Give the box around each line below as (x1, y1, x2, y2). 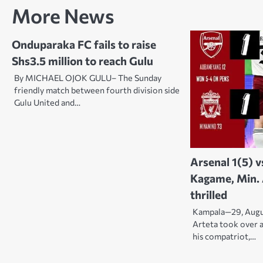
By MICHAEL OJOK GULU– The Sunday (14, 73, 161, 83)
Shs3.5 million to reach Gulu (12, 54, 153, 68)
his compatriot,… (193, 231, 257, 242)
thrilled (190, 188, 228, 202)
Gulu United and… (14, 97, 80, 108)
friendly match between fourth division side (14, 85, 180, 96)
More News (12, 4, 114, 28)
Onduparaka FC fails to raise (12, 38, 156, 52)
